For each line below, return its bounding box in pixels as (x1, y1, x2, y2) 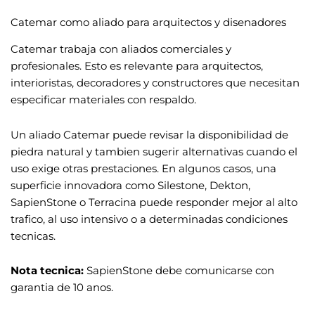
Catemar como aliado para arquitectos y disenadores (11, 15, 286, 29)
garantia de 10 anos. (11, 281, 113, 295)
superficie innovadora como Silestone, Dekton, (11, 179, 250, 192)
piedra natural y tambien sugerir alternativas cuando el (11, 145, 297, 158)
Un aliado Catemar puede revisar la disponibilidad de (11, 128, 288, 141)
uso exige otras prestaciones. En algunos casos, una (11, 162, 276, 175)
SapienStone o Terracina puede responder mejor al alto (11, 195, 297, 209)
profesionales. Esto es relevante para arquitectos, (11, 60, 263, 73)
